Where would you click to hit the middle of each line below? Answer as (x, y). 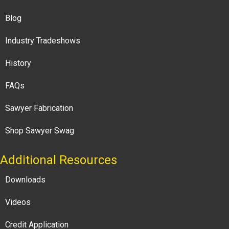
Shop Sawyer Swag (40, 131)
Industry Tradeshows (43, 41)
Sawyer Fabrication (39, 108)
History (18, 63)
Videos (18, 202)
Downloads (25, 180)
